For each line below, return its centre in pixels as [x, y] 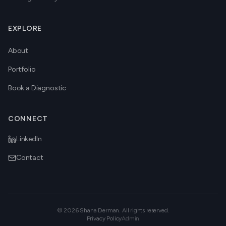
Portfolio [22, 69]
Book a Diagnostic [37, 88]
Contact [30, 158]
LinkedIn [29, 139]
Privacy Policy [104, 218]
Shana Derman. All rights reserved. [124, 210]
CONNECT [28, 119]
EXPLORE [25, 29]
